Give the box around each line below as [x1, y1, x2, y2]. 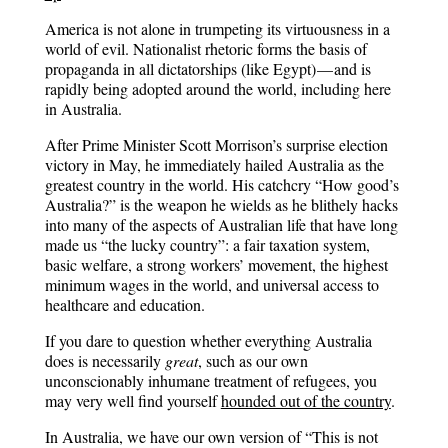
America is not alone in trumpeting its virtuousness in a [44, 18, 390, 39]
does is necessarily [44, 350, 165, 371]
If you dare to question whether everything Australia [44, 330, 372, 351]
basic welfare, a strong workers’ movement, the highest [44, 254, 388, 275]
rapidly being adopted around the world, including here [44, 78, 391, 99]
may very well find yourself [44, 390, 221, 411]
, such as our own [197, 350, 308, 371]
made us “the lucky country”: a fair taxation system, [44, 234, 370, 255]
